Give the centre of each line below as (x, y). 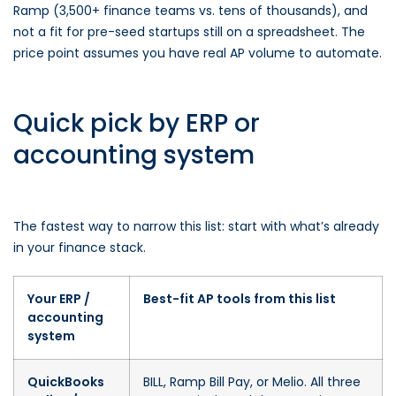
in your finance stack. (80, 247)
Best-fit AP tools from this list (240, 299)
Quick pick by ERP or (137, 123)
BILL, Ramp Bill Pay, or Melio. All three (252, 382)
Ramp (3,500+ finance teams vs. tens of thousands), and (190, 11)
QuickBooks (66, 382)
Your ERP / (59, 299)
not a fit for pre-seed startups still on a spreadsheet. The (189, 32)
